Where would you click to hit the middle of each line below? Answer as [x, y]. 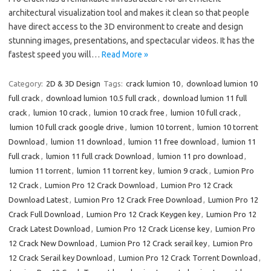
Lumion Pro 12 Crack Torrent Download [188, 258]
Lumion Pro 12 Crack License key [153, 229]
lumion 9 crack [183, 171]
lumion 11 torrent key [114, 171]
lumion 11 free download [172, 142]
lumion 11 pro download [200, 156]
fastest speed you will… [55, 54]
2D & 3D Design [73, 83]
